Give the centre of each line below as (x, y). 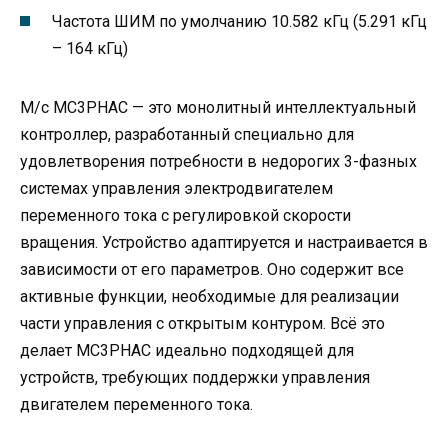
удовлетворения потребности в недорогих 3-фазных (218, 161)
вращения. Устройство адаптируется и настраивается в (224, 242)
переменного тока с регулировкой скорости (185, 215)
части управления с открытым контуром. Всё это (202, 323)
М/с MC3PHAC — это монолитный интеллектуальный (218, 107)
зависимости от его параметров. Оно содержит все (212, 269)
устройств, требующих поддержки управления (195, 377)
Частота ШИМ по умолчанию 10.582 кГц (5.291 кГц (239, 21)
